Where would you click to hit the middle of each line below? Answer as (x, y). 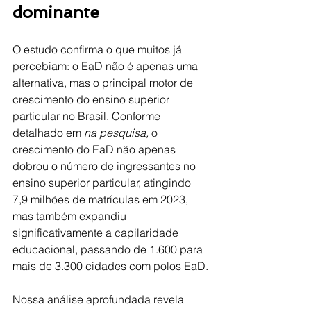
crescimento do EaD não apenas (95, 149)
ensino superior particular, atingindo (103, 183)
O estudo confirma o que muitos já (99, 49)
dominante (56, 12)
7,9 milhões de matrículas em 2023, (102, 199)
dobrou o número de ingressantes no (106, 166)
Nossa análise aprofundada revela (100, 299)
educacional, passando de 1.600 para (109, 249)
